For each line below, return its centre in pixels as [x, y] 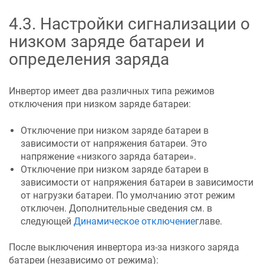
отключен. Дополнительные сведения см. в [116, 208]
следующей [47, 221]
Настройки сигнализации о [145, 24]
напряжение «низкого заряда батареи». [108, 156]
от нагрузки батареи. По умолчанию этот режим [128, 195]
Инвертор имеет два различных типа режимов [112, 91]
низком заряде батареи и [107, 42]
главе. [209, 221]
